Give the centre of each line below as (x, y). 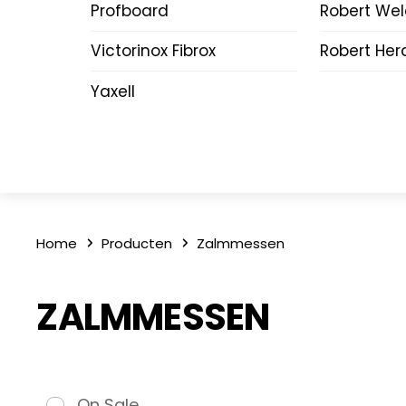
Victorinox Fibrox (153, 51)
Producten (137, 243)
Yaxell (112, 91)
